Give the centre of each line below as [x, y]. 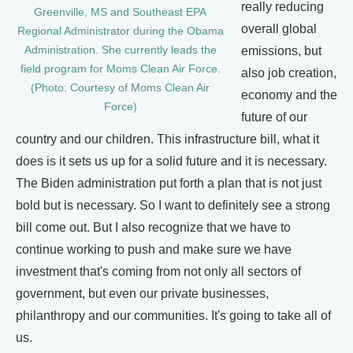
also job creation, [289, 73]
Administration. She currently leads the [120, 50]
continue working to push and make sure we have [154, 250]
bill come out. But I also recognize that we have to [153, 228]
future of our [274, 117]
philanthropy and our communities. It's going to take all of [173, 316]
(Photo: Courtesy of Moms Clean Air [120, 88]
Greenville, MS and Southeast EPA [120, 13]
